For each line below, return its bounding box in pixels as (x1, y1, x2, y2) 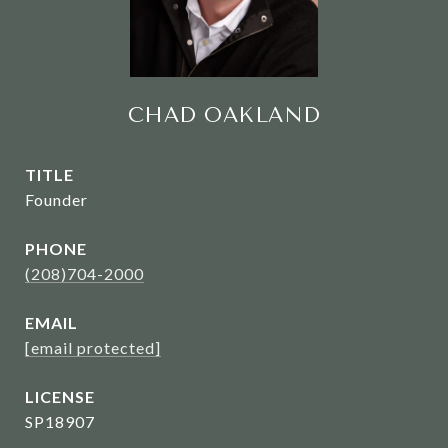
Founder (25, 190, 88, 209)
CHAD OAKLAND (127, 103, 321, 127)
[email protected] (25, 338, 161, 357)
